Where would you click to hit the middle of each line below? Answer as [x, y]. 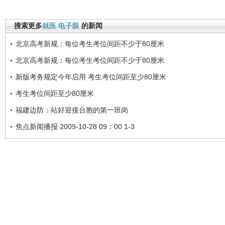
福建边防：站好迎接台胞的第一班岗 [72, 110]
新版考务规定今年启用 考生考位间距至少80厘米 [91, 77]
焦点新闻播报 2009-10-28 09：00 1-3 [75, 126]
